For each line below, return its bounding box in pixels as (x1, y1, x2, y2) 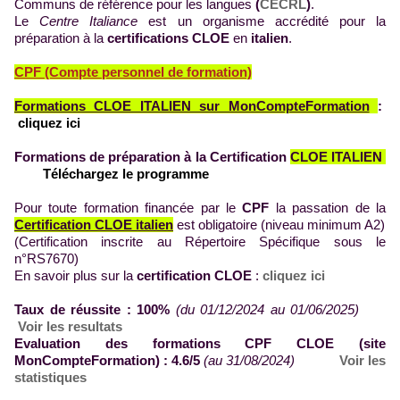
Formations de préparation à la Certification (14, 148, 290, 164)
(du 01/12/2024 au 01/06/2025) (175, 301, 386, 317)
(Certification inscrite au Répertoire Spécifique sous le (14, 233, 386, 249)
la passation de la (269, 199, 387, 215)
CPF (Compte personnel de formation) (14, 63, 252, 79)
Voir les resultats (18, 318, 122, 334)
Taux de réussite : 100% (14, 301, 176, 317)
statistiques (14, 369, 87, 385)
